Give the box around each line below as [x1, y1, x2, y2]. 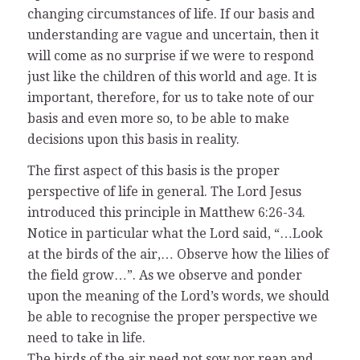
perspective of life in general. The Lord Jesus [27, 184, 301, 200]
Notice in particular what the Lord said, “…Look [27, 226, 323, 242]
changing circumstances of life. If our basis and [27, 6, 315, 22]
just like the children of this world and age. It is [27, 68, 317, 84]
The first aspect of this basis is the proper [27, 163, 280, 179]
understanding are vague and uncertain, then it [27, 27, 319, 43]
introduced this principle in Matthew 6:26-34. [27, 205, 305, 221]
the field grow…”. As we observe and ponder [27, 268, 302, 284]
